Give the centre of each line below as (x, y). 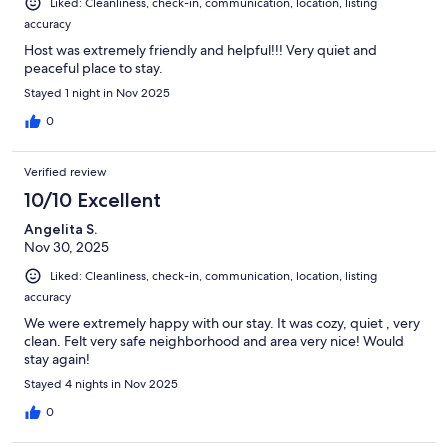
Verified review (65, 172)
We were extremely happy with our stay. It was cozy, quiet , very (222, 323)
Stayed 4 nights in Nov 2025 (101, 384)
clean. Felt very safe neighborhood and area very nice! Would (214, 341)
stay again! (57, 359)
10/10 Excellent (92, 200)
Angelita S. (60, 229)
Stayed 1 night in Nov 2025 (97, 93)
